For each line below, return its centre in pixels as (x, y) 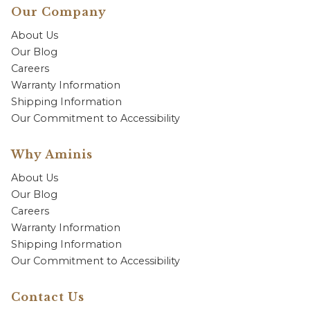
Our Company (59, 12)
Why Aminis (52, 154)
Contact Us (48, 297)
